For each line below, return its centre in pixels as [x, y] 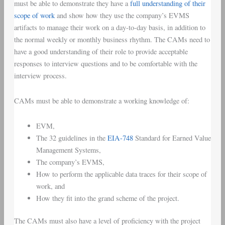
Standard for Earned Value [172, 138]
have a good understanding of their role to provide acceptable [101, 52]
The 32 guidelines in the [72, 138]
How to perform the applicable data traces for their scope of [121, 174]
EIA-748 [120, 138]
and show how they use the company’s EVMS [122, 16]
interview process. [40, 76]
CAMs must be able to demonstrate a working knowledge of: [101, 101]
